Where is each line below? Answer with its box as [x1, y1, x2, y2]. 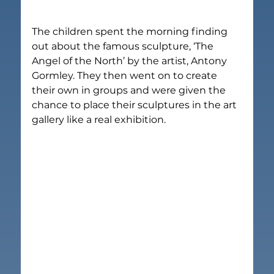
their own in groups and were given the [32, 84, 229, 96]
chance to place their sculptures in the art [32, 98, 240, 111]
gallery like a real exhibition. [32, 113, 166, 125]
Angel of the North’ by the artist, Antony [32, 54, 230, 67]
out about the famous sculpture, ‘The [32, 40, 217, 52]
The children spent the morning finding [32, 25, 231, 37]
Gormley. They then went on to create [32, 69, 220, 81]
